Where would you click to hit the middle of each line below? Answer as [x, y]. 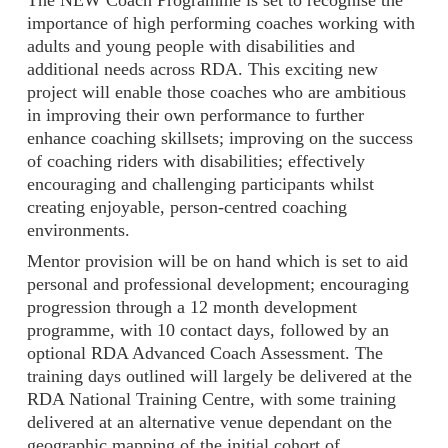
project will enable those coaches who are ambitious [216, 91]
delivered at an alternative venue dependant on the [209, 421]
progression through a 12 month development [192, 306]
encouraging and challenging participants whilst [200, 183]
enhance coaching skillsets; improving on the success [220, 137]
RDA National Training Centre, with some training [211, 398]
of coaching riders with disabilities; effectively [196, 160]
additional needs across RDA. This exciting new [202, 68]
